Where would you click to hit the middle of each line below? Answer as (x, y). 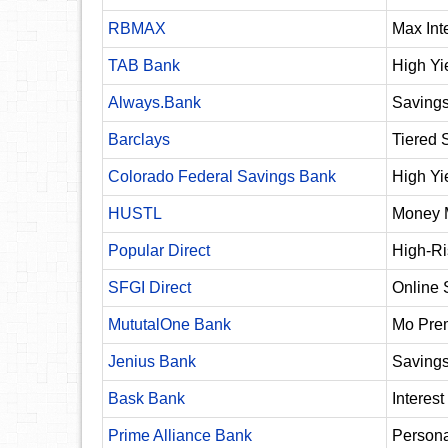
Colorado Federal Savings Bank (222, 176)
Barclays (139, 139)
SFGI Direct (149, 287)
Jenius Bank (152, 361)
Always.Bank (154, 102)
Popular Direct (159, 250)
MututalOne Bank (169, 324)
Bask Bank (146, 398)
